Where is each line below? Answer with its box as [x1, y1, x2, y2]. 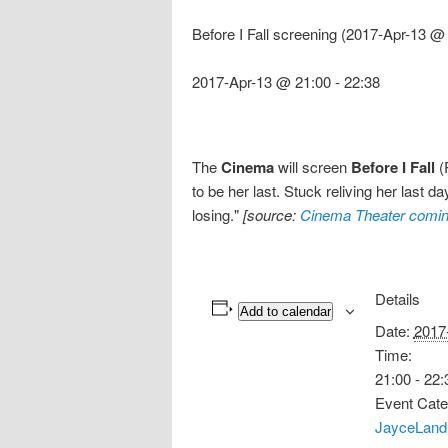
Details [374, 287, 420, 309]
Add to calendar [239, 303, 331, 319]
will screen [274, 155, 351, 177]
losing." [192, 203, 243, 225]
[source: [243, 203, 300, 225]
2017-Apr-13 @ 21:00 [192, 71, 331, 93]
